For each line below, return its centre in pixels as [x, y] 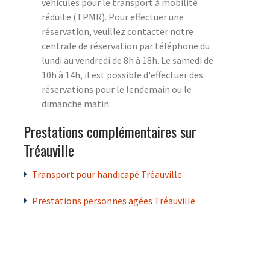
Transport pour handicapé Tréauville [107, 174]
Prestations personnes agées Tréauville [114, 200]
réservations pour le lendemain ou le [117, 89]
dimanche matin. [76, 103]
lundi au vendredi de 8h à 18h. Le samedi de [127, 60]
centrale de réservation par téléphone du [126, 46]
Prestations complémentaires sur [110, 131]
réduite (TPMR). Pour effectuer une [113, 17]
